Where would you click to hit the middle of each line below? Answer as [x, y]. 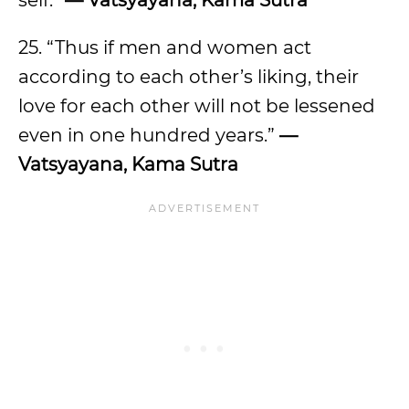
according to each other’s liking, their [189, 77]
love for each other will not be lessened [197, 106]
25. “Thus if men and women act [165, 47]
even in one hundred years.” [149, 135]
